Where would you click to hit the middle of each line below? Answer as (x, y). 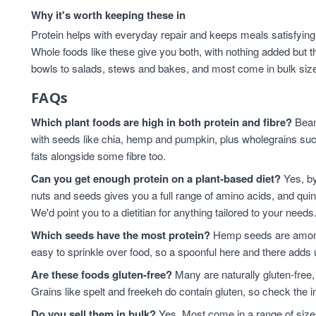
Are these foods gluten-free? (102, 274)
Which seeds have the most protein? (121, 235)
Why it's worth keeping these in (108, 15)
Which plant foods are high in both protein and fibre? (162, 122)
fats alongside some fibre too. (98, 156)
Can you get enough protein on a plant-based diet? (156, 178)
